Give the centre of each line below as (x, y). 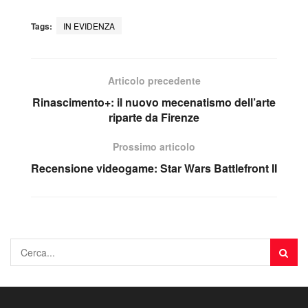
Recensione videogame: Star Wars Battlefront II (154, 168)
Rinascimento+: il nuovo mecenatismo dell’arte (154, 102)
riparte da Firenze (154, 118)
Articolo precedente (154, 81)
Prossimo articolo (154, 147)
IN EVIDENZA (89, 26)
